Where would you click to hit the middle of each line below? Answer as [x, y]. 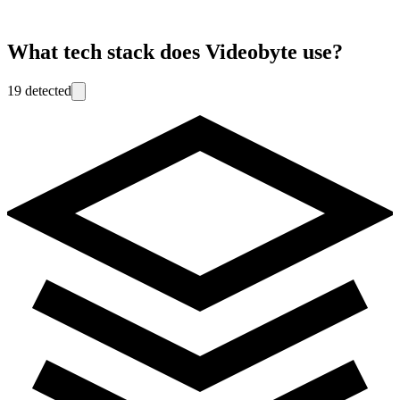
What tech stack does [106, 51]
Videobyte [251, 51]
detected [46, 90]
